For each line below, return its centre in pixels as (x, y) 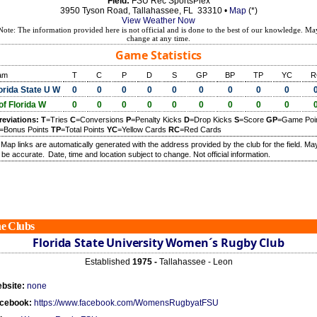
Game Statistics (158, 55)
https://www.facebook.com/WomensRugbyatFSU (126, 303)
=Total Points (84, 129)
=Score (253, 120)
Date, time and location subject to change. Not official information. (159, 154)
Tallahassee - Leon (196, 262)
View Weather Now (158, 21)
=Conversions (101, 120)
